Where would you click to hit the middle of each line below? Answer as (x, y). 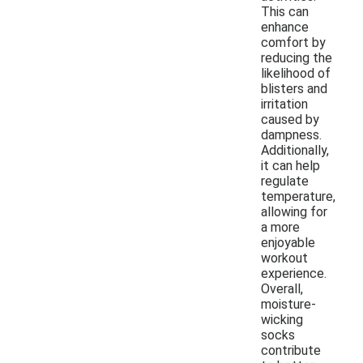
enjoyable (288, 242)
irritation (284, 104)
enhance (285, 27)
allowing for (294, 211)
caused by (290, 119)
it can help (290, 165)
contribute (291, 350)
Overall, (282, 288)
